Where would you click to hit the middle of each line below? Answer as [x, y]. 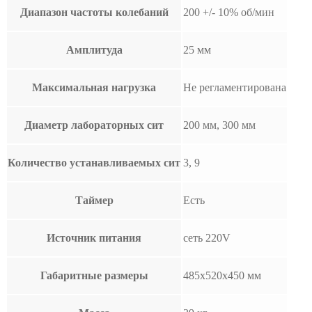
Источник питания [94, 237]
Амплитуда [94, 49]
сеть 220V [207, 237]
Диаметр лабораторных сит [94, 125]
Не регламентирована [235, 87]
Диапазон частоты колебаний [94, 12]
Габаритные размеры [94, 275]
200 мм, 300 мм [219, 125]
